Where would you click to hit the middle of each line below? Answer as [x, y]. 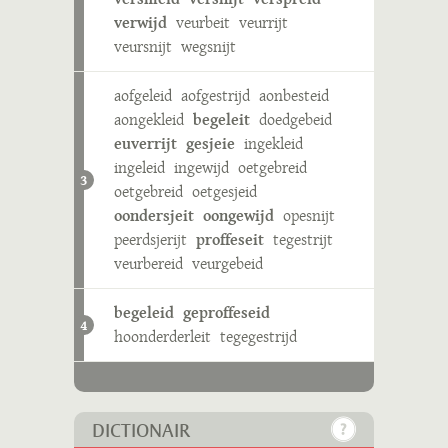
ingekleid [273, 143]
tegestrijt [303, 239]
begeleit [221, 119]
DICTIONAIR [141, 431]
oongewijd [238, 215]
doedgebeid [295, 119]
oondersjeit [154, 215]
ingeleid [139, 167]
